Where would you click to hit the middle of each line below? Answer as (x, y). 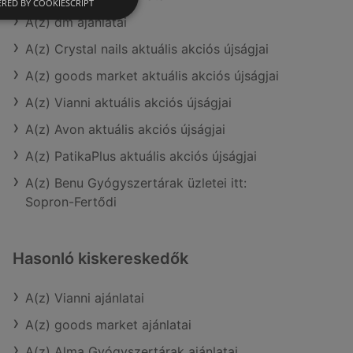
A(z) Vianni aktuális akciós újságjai (128, 102)
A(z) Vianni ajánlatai (85, 298)
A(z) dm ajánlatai (76, 22)
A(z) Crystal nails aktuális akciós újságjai (147, 49)
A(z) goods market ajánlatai (108, 325)
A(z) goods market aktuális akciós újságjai (152, 76)
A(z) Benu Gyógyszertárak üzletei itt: (136, 183)
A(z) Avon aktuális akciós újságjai (125, 129)
